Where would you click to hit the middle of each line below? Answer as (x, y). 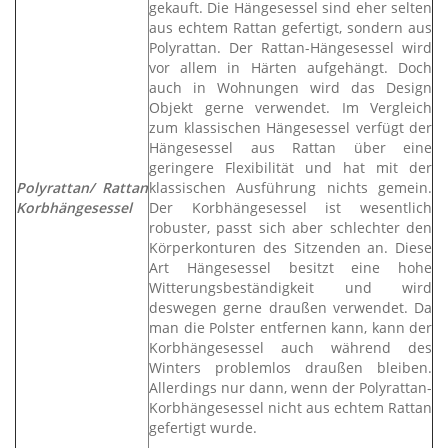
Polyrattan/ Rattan (82, 187)
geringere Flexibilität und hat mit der (290, 167)
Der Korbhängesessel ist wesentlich (290, 207)
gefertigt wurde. (203, 427)
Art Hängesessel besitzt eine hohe (290, 267)
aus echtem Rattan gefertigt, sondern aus (290, 27)
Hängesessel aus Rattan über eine (290, 147)
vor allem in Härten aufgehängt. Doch (290, 67)
